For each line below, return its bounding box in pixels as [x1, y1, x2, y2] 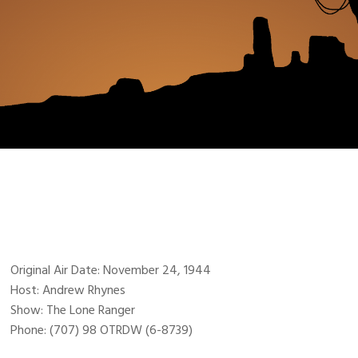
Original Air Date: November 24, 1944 [10, 260, 212, 280]
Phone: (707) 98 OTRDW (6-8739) [10, 320, 193, 340]
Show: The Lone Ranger [10, 300, 136, 320]
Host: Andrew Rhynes [10, 280, 126, 300]
